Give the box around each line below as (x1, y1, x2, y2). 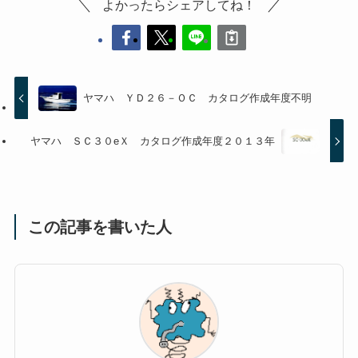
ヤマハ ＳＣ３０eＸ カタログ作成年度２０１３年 (30, 134, 275, 147)
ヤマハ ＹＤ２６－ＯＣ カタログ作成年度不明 (83, 92, 312, 105)
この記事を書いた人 (28, 217, 173, 236)
